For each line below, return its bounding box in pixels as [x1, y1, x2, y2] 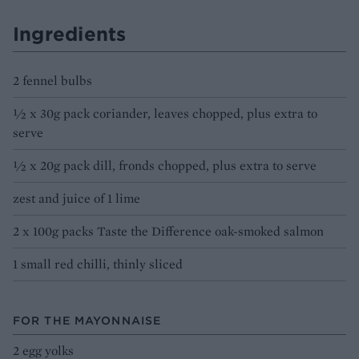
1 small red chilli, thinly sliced [13, 255, 183, 272]
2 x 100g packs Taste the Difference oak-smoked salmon [13, 222, 324, 240]
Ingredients [13, 21, 127, 46]
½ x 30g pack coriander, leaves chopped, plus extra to [13, 104, 317, 122]
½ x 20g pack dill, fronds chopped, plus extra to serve [13, 156, 317, 174]
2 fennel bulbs [13, 71, 92, 89]
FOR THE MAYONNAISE [13, 313, 162, 328]
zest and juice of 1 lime [13, 189, 140, 207]
